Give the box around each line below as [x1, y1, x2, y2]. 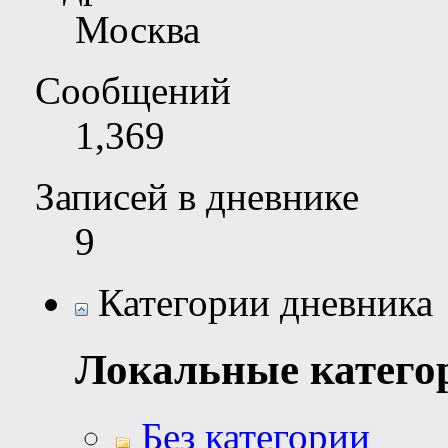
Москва [75, 8, 200, 52]
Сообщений [35, 69, 231, 113]
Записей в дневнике [35, 175, 359, 219]
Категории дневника [88, 281, 433, 325]
